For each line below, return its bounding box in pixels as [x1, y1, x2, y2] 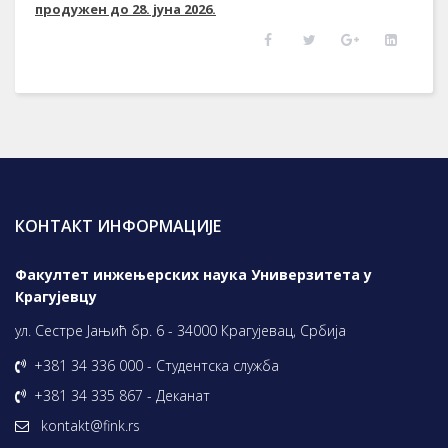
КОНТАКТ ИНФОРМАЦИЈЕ [15, 215, 221, 238]
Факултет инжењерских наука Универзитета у [15, 265, 372, 285]
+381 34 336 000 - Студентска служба [34, 356, 279, 376]
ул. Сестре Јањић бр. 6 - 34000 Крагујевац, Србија [15, 321, 346, 341]
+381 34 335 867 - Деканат [34, 386, 210, 406]
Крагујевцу [15, 287, 97, 307]
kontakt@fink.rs [41, 416, 140, 436]
